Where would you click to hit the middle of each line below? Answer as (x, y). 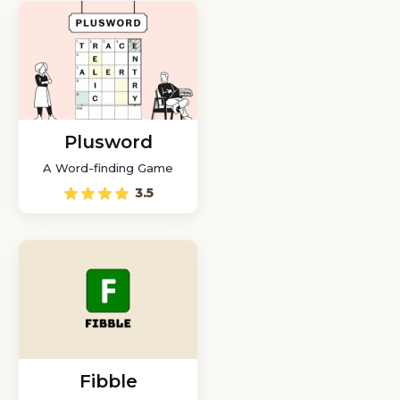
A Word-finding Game (108, 168)
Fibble (108, 381)
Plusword (108, 142)
